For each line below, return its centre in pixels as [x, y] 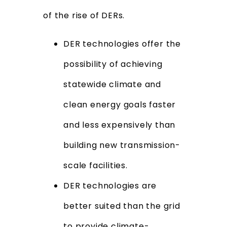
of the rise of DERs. [84, 16]
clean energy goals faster [120, 105]
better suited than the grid [122, 206]
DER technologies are [110, 186]
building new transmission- [122, 145]
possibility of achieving [113, 64]
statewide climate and [112, 85]
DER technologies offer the [122, 44]
